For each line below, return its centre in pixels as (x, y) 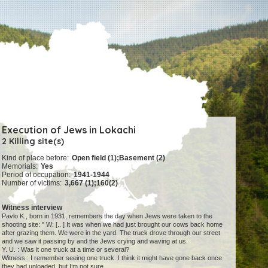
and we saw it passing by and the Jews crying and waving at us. (95, 241)
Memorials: (20, 167)
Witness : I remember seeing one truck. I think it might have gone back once (112, 258)
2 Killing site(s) (33, 141)
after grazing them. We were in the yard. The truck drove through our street (111, 233)
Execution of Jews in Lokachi (69, 130)
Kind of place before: (36, 158)
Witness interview (32, 208)
